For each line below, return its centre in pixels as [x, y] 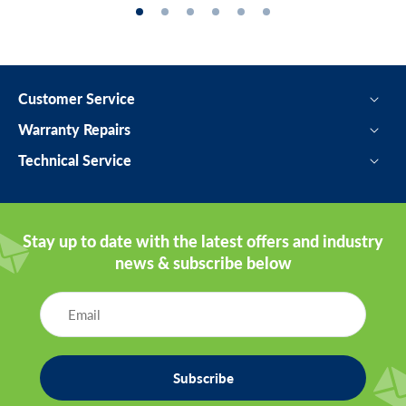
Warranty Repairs [74, 130]
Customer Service [77, 99]
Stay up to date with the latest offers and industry [203, 242]
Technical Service [75, 160]
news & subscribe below [203, 263]
